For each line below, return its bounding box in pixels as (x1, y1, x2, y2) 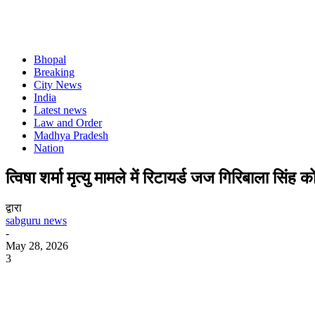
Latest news (34, 104, 86, 116)
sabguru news (6, 214, 67, 226)
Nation (34, 142, 64, 154)
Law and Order (34, 117, 102, 129)
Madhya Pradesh (34, 129, 108, 141)
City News (34, 79, 82, 91)
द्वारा (6, 201, 22, 214)
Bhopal (34, 53, 66, 65)
